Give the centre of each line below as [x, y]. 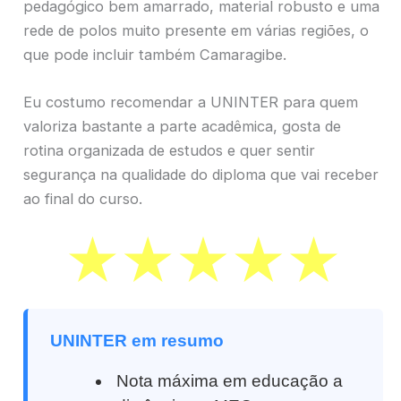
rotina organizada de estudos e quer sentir [169, 151]
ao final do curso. [83, 199]
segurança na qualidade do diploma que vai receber [201, 175]
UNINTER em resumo [137, 340]
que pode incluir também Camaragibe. [155, 55]
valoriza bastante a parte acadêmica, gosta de [182, 127]
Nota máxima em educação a [230, 380]
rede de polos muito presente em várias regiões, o [196, 31]
